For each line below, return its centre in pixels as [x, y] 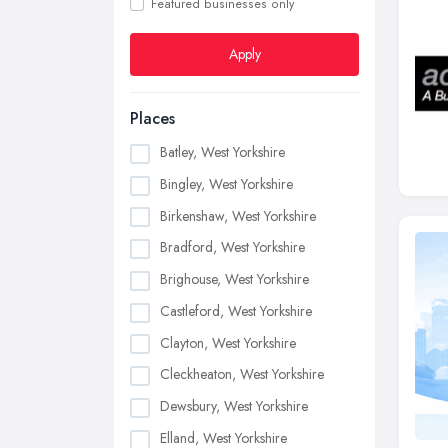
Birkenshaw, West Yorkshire [238, 215]
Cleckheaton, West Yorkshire [242, 374]
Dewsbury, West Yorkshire [234, 406]
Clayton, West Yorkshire [228, 342]
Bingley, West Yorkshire [226, 183]
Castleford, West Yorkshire [236, 310]
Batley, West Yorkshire [222, 152]
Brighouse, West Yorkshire [234, 279]
